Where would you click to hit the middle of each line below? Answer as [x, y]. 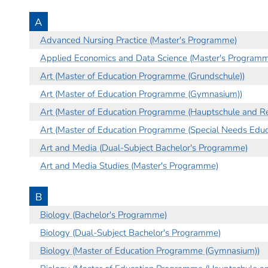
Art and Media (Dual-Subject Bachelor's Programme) [144, 147]
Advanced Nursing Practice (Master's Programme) [138, 40]
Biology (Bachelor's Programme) [103, 214]
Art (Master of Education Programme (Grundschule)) [142, 76]
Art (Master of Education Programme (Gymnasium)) [141, 94]
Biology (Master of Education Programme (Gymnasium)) [150, 250]
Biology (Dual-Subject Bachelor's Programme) [130, 232]
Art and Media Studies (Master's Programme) [129, 165]
